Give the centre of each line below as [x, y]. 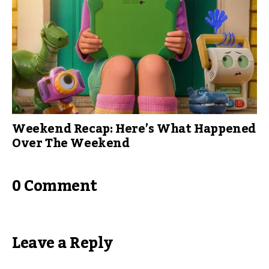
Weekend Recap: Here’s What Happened [134, 129]
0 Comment [55, 186]
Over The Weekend [72, 143]
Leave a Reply [62, 243]
